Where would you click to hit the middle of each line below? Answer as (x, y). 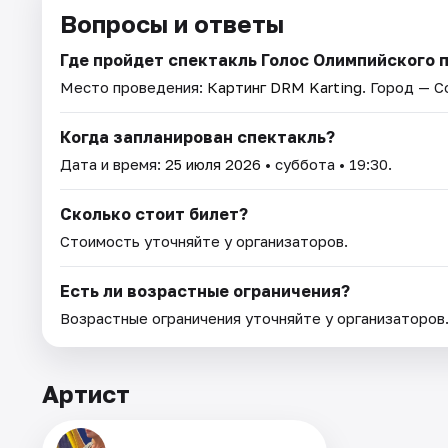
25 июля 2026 (213, 163)
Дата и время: (112, 163)
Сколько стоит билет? (154, 213)
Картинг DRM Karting (284, 86)
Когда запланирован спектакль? (197, 136)
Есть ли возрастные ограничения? (205, 290)
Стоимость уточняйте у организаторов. (204, 240)
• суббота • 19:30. (326, 163)
